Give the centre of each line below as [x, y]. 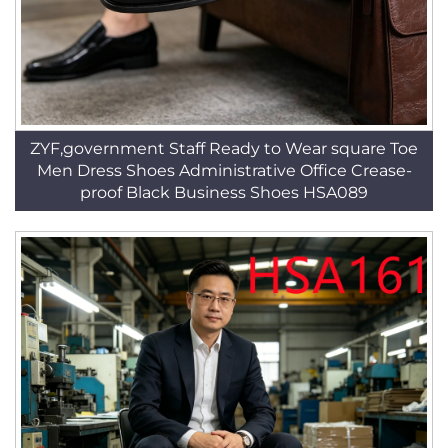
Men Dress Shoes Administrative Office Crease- [224, 170]
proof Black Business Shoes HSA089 [224, 192]
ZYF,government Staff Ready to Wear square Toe [224, 148]
